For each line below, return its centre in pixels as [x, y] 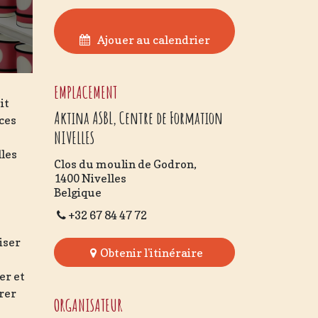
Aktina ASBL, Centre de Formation [138, 118]
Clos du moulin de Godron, [125, 164]
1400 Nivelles [90, 179]
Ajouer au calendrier [153, 40]
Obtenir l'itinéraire [152, 252]
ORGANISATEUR [88, 305]
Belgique [78, 193]
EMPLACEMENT [86, 93]
